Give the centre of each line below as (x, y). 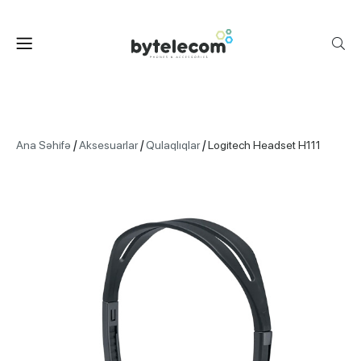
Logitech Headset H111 (264, 145)
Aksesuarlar (108, 145)
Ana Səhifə (44, 145)
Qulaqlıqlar (173, 145)
